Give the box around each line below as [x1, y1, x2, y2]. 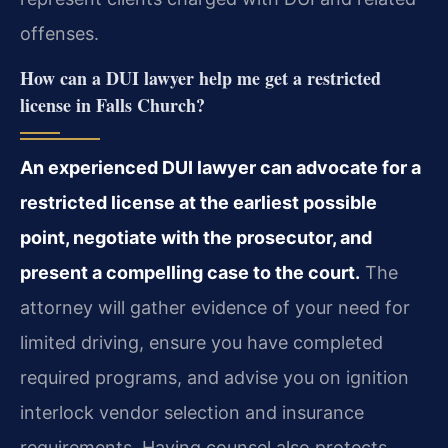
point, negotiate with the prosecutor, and [20, 227, 372, 249]
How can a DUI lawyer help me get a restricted [20, 65, 381, 92]
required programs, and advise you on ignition [20, 367, 409, 389]
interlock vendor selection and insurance [20, 402, 364, 424]
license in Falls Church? [20, 92, 205, 119]
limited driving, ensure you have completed [20, 332, 383, 354]
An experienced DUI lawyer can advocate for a [20, 157, 421, 179]
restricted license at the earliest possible [20, 192, 377, 214]
